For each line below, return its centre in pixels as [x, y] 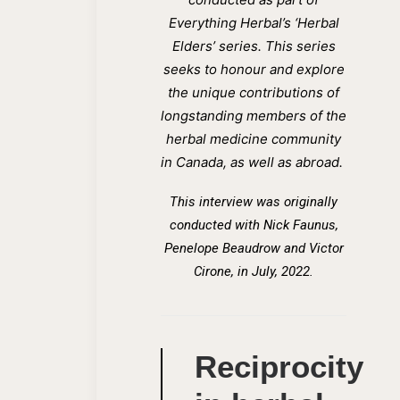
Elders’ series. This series [254, 46]
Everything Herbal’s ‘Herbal [254, 22]
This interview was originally [254, 201]
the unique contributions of [254, 92]
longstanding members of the [254, 115]
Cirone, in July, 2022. [254, 271]
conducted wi [208, 225]
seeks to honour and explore [254, 69]
